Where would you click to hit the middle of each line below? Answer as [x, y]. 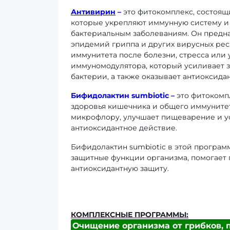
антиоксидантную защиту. [120, 168]
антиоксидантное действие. [124, 128]
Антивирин [93, 12]
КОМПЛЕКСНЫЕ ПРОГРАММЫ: [130, 215]
